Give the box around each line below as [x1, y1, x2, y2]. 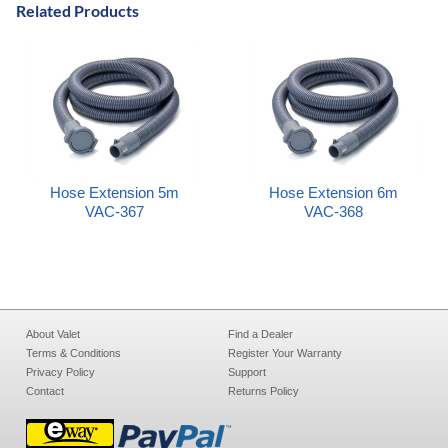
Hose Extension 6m [268, 184, 398, 202]
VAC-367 [85, 203, 145, 221]
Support [228, 365, 267, 380]
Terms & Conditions [26, 346, 122, 361]
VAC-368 [303, 203, 363, 221]
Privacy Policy [26, 365, 96, 380]
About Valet [26, 327, 81, 342]
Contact [26, 384, 65, 399]
